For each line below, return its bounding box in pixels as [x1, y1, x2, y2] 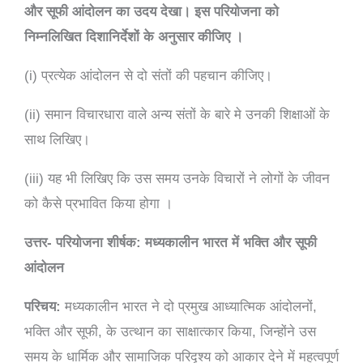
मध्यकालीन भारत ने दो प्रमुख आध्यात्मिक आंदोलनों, [61, 298, 317, 314]
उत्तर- [24, 234, 52, 250]
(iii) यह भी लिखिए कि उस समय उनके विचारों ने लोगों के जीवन [24, 170, 330, 186]
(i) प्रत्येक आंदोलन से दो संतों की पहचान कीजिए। [24, 67, 272, 83]
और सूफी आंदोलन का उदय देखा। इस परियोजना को [24, 3, 279, 19]
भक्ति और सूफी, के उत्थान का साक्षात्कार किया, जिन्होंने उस [24, 323, 316, 340]
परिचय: [24, 298, 61, 314]
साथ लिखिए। [24, 131, 90, 147]
